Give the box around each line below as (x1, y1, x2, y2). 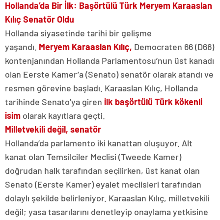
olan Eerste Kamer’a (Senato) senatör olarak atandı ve (5, 69, 214, 80)
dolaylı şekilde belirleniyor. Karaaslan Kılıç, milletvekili (5, 192, 210, 204)
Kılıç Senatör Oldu (5, 14, 74, 25)
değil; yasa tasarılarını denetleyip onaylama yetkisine (5, 206, 208, 218)
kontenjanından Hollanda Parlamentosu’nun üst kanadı (5, 55, 214, 66)
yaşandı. (5, 41, 39, 53)
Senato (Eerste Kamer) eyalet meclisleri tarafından (5, 179, 201, 190)
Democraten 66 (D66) (132, 41, 214, 53)
